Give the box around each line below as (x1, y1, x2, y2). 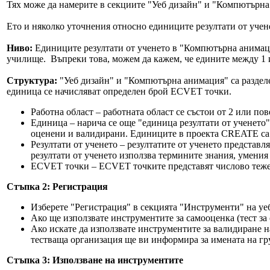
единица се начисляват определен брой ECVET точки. (7, 86, 231, 96)
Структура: (7, 75, 60, 86)
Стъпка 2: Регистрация (7, 181, 108, 192)
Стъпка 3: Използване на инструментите (7, 255, 183, 265)
